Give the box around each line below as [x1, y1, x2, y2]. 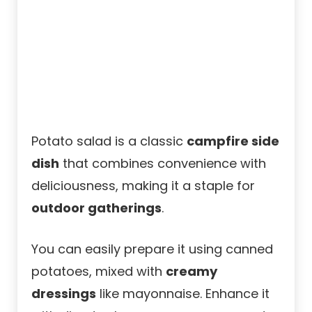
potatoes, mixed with [31, 263, 166, 281]
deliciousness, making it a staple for [31, 177, 255, 195]
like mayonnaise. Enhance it [96, 285, 270, 303]
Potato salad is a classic [31, 132, 187, 150]
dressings [31, 285, 96, 303]
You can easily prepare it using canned [31, 240, 273, 258]
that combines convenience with [59, 155, 266, 173]
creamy [166, 263, 217, 281]
